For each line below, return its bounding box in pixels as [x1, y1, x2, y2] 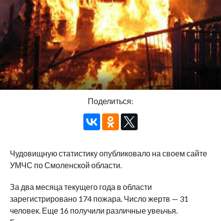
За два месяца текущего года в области [9, 182, 152, 192]
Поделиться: [87, 96, 133, 106]
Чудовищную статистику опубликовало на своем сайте [9, 148, 207, 158]
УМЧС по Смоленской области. [9, 160, 122, 170]
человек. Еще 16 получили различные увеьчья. [9, 206, 178, 216]
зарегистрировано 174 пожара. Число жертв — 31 [9, 194, 188, 204]
